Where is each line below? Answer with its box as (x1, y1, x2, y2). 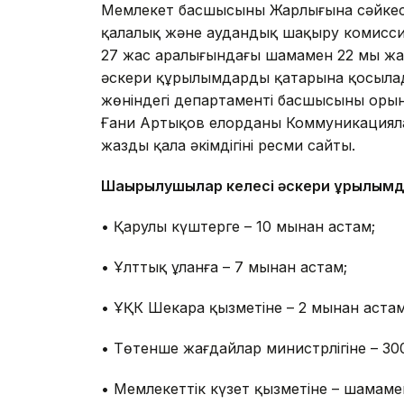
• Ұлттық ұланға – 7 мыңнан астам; (101, 258, 347, 277)
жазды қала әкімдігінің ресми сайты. (101, 136, 355, 155)
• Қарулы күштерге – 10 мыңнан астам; (101, 217, 375, 236)
